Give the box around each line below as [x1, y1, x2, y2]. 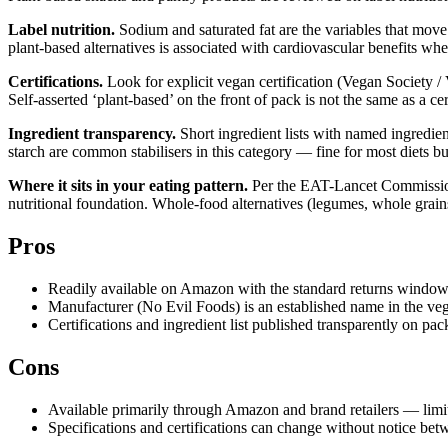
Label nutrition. [8, 21, 115, 39]
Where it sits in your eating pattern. [8, 177, 248, 195]
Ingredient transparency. [8, 125, 176, 143]
